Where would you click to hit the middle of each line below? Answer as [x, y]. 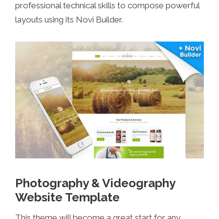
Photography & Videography [95, 183]
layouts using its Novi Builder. [69, 20]
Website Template [68, 197]
